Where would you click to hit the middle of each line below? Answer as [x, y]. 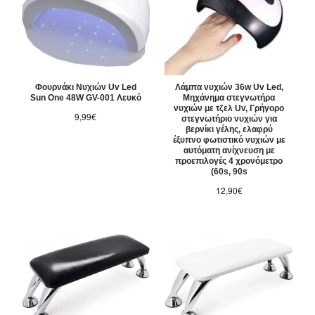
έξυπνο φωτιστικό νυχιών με [229, 140]
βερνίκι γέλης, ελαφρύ [229, 130]
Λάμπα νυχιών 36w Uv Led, [229, 88]
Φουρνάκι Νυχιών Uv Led [85, 88]
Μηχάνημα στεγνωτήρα [229, 98]
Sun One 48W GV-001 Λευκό [85, 98]
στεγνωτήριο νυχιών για [229, 119]
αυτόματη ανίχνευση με [229, 151]
